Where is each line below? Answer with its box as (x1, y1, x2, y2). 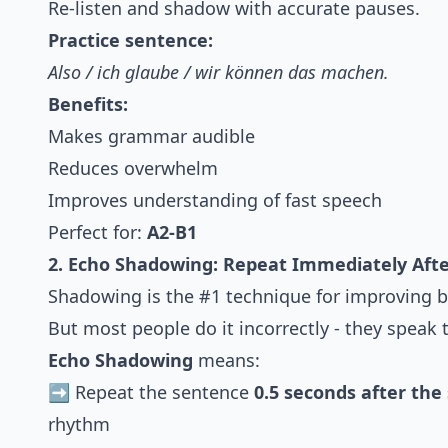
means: (193, 348, 260, 373)
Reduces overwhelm (48, 156, 218, 181)
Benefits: (48, 92, 128, 117)
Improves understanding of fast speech (48, 188, 382, 213)
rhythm (48, 412, 110, 437)
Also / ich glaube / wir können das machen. (48, 60, 389, 85)
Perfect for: (48, 220, 147, 245)
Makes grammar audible (48, 124, 255, 149)
